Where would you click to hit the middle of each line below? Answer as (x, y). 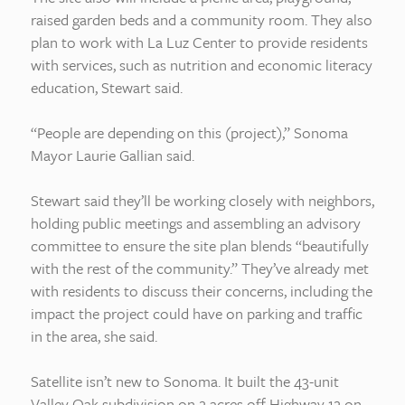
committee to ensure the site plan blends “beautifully (200, 245)
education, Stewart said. (107, 87)
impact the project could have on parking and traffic (197, 313)
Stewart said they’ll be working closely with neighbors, (202, 200)
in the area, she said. (94, 336)
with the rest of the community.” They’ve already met (200, 268)
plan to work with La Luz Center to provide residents (199, 42)
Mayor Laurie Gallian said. (113, 155)
